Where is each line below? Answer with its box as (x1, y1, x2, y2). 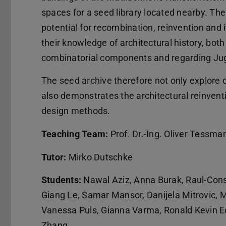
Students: (41, 175, 82, 186)
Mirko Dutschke (66, 151, 133, 162)
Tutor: (41, 151, 67, 162)
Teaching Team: (41, 128, 108, 139)
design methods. (41, 105, 110, 117)
